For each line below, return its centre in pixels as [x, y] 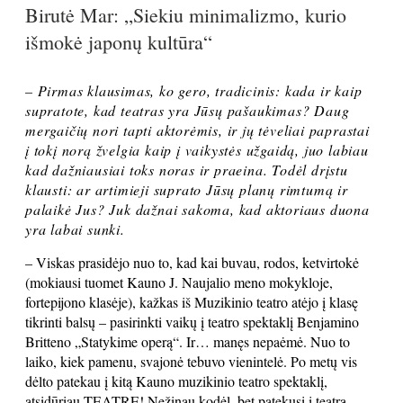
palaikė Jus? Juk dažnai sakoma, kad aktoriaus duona [197, 209]
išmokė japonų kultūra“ [119, 42]
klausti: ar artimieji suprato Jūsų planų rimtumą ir [187, 189]
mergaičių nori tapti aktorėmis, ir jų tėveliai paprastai [197, 130]
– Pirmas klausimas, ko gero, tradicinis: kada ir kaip [194, 90]
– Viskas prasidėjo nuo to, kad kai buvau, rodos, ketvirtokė [192, 262]
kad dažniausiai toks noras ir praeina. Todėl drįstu [187, 170]
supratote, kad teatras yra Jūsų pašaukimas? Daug [188, 110]
